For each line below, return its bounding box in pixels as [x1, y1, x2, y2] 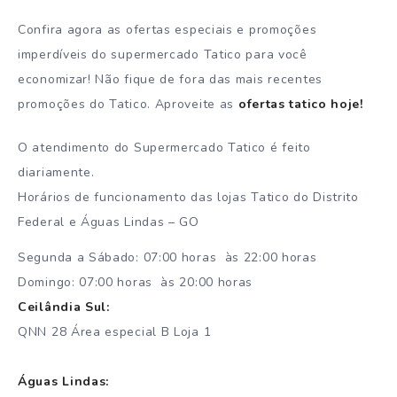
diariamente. [18, 163, 95, 181]
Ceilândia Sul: [18, 299, 110, 316]
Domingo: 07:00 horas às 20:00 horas [18, 274, 253, 292]
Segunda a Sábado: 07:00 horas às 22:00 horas [18, 249, 317, 267]
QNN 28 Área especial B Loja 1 [18, 323, 212, 341]
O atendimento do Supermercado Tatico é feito [18, 138, 311, 156]
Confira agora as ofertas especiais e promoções [18, 20, 317, 38]
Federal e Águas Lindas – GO [18, 213, 199, 230]
